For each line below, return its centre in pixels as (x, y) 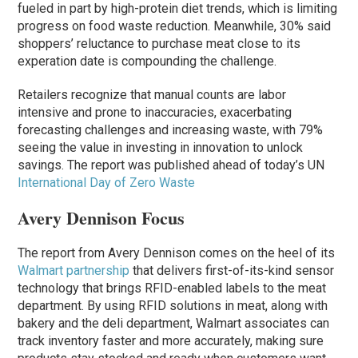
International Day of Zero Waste (107, 183)
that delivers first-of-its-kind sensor (232, 271)
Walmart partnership (74, 271)
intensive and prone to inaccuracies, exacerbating (155, 113)
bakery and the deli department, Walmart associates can (174, 324)
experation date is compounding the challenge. (147, 62)
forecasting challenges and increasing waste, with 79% (171, 130)
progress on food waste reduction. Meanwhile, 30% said (175, 26)
